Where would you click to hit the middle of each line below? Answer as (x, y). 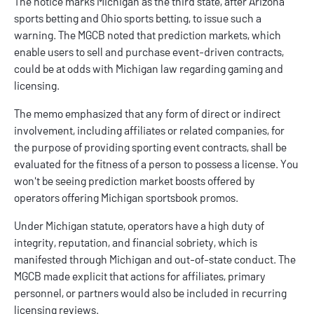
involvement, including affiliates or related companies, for (149, 130)
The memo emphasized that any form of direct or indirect (147, 114)
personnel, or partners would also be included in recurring (150, 293)
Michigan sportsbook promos (168, 198)
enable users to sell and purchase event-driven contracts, (149, 52)
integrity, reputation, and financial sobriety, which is (136, 243)
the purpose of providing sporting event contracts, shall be (150, 147)
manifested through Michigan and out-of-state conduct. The (155, 259)
